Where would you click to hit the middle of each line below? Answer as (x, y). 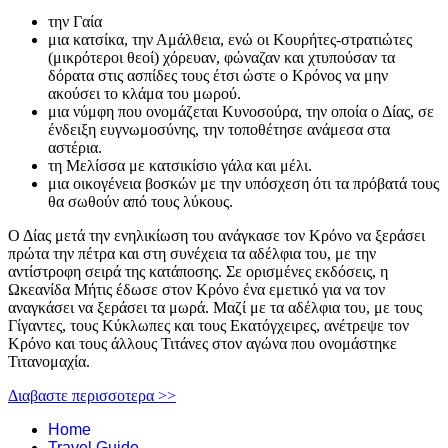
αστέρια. (75, 148)
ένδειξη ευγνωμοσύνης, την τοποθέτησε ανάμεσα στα (219, 130)
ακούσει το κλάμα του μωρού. (144, 94)
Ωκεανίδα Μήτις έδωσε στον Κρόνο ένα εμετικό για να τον (196, 290)
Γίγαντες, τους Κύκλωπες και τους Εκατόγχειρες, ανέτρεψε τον (208, 326)
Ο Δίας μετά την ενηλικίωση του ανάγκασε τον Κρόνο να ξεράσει (216, 236)
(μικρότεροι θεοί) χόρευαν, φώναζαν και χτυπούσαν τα (221, 58)
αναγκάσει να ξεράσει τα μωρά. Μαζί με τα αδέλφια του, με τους (215, 308)
